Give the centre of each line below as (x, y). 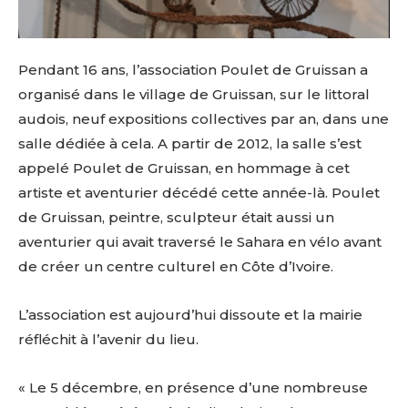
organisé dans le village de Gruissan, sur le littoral (194, 95)
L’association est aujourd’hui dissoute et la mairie (190, 315)
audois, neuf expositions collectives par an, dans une (204, 119)
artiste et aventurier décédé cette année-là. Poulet (199, 193)
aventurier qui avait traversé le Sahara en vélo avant (200, 242)
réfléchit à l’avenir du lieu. (108, 340)
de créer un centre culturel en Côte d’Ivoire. (176, 267)
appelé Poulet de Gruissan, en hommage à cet (184, 168)
